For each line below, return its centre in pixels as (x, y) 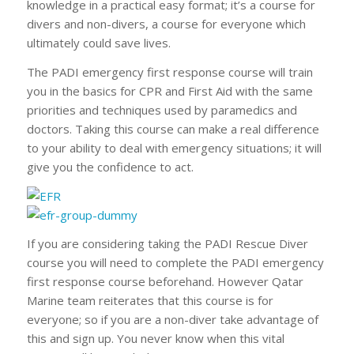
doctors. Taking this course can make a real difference (173, 128)
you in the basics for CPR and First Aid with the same (169, 90)
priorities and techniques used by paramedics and (162, 109)
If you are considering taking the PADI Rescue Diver (167, 244)
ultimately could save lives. (98, 43)
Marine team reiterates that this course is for (150, 301)
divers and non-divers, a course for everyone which (166, 24)
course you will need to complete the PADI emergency (175, 263)
